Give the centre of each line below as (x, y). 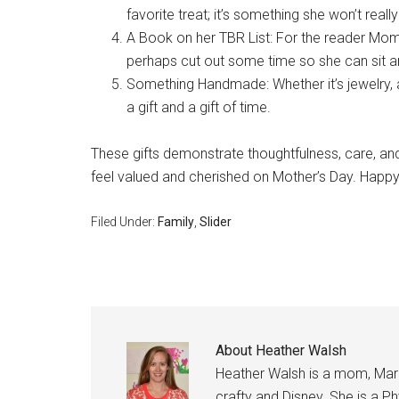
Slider (216, 222)
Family (176, 222)
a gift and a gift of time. (199, 107)
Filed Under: (124, 222)
